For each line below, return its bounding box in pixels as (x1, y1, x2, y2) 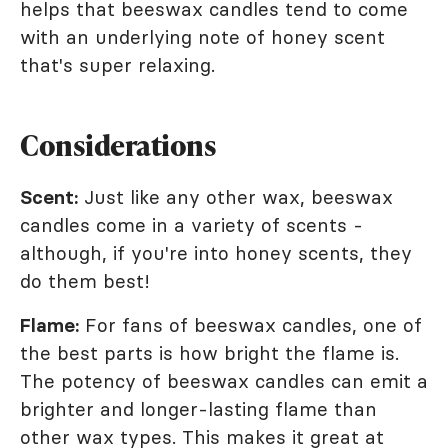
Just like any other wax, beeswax (78, 185, 393, 209)
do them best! (20, 269, 150, 293)
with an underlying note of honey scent (20, 25, 385, 49)
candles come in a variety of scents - (20, 213, 363, 237)
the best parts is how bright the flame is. (20, 341, 399, 365)
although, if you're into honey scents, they (20, 241, 412, 265)
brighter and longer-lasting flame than (20, 397, 377, 421)
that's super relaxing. (20, 53, 215, 77)
